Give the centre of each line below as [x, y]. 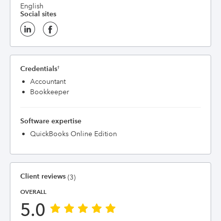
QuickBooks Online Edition [74, 134]
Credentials [39, 69]
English [32, 6]
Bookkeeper [50, 92]
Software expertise [51, 121]
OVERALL [33, 192]
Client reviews [43, 176]
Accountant [48, 81]
